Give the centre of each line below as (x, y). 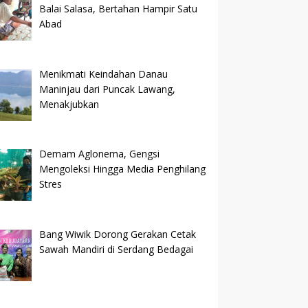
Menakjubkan (69, 104)
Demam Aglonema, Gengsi (99, 154)
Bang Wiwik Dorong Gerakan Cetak (117, 234)
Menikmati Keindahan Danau (103, 74)
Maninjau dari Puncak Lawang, (107, 89)
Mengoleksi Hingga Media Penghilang (122, 169)
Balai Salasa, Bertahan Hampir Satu (118, 8)
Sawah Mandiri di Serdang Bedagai (116, 249)
